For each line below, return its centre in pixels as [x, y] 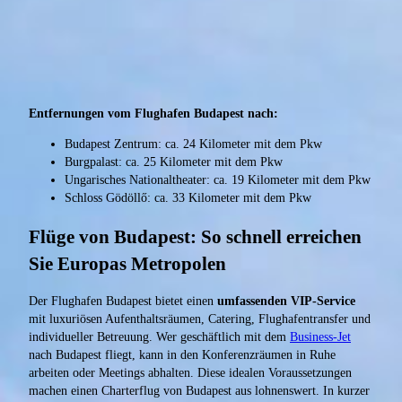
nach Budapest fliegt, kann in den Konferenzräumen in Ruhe [182, 355]
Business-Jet [320, 337]
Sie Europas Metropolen [127, 263]
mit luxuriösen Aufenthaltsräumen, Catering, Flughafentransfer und [200, 319]
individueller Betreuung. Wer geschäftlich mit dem [159, 337]
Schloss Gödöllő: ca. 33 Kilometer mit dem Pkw [188, 198]
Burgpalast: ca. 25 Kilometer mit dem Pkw [174, 162]
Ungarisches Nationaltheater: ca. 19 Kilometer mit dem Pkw [218, 180]
